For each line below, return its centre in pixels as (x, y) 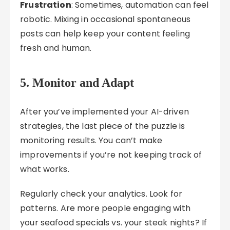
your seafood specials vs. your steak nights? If (114, 223)
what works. (45, 169)
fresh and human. (56, 48)
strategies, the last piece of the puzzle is (103, 126)
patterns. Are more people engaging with (105, 208)
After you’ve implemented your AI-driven (104, 112)
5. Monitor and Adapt (77, 83)
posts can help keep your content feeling (105, 34)
